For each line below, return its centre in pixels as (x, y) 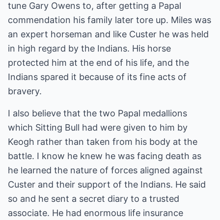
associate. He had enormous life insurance (96, 213)
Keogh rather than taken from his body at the (103, 142)
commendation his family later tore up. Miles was (110, 20)
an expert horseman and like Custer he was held (108, 34)
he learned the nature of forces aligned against (105, 170)
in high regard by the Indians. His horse (89, 48)
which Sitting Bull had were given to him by (98, 127)
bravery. (25, 91)
